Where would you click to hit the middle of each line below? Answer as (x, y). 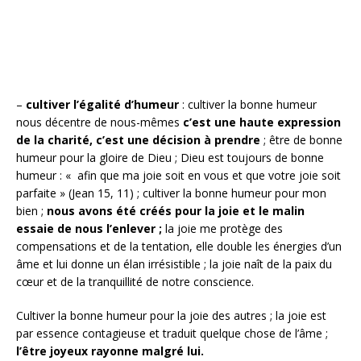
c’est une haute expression (262, 122)
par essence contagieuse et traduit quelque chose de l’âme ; (172, 333)
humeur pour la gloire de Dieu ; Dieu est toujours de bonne (170, 157)
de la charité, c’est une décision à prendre (140, 139)
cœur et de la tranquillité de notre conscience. (135, 281)
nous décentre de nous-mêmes (100, 122)
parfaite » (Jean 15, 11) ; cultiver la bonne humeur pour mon (171, 193)
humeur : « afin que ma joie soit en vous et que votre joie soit (178, 175)
